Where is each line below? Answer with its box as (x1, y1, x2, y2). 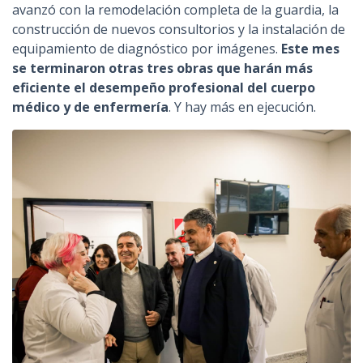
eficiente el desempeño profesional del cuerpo (12, 79, 315, 96)
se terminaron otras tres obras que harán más (12, 59, 313, 77)
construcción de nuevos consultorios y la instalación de (12, 20, 345, 38)
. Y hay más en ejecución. (169, 98, 316, 116)
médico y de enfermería (12, 98, 169, 116)
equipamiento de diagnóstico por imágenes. (12, 40, 281, 58)
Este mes (281, 40, 340, 58)
